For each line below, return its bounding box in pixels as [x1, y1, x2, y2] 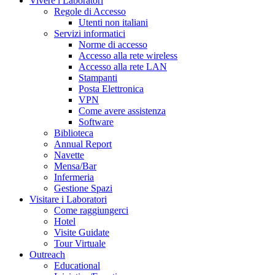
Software [79, 117, 114, 128]
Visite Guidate [54, 227, 109, 238]
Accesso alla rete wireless [79, 50, 177, 61]
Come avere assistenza [79, 106, 166, 117]
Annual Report [54, 139, 112, 150]
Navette [54, 150, 84, 161]
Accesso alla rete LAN [79, 61, 167, 72]
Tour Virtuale [54, 238, 106, 249]
